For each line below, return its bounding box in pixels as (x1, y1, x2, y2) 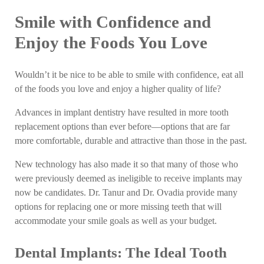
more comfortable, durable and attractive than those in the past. (15, 136, 247, 147)
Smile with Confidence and (15, 12, 212, 32)
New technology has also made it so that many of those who (15, 159, 239, 170)
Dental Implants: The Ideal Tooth (15, 244, 227, 260)
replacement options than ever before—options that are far (15, 121, 230, 133)
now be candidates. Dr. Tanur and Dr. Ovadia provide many (15, 187, 238, 199)
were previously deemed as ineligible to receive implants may (15, 173, 243, 184)
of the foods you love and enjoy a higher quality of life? (15, 83, 222, 94)
